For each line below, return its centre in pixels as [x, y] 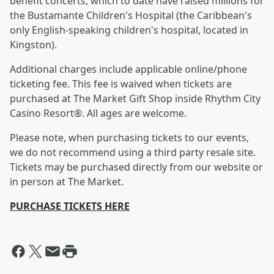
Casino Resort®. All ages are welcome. [98, 113]
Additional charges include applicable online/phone [128, 69]
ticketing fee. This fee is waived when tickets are [121, 84]
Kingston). [33, 45]
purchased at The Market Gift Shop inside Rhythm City [135, 99]
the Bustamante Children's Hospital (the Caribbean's [131, 16]
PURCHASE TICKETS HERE [70, 206]
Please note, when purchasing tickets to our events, [129, 138]
